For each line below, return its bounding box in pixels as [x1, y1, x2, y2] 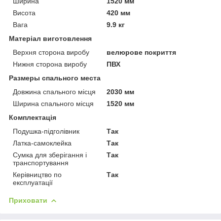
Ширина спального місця [13, 99, 94, 108]
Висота [13, 8, 36, 17]
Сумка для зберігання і [13, 150, 87, 159]
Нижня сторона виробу [13, 60, 87, 68]
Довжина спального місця [13, 87, 96, 96]
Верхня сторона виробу [13, 48, 89, 56]
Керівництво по [13, 170, 62, 179]
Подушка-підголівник [13, 127, 79, 135]
